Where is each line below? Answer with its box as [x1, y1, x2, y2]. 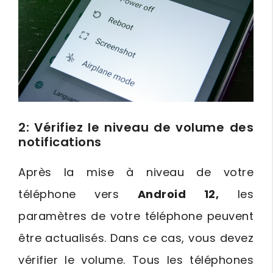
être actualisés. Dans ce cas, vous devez [18, 230, 253, 246]
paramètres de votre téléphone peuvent [18, 208, 253, 224]
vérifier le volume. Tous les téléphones [18, 252, 253, 268]
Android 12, [137, 186, 219, 202]
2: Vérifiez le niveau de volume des [18, 118, 253, 136]
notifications [18, 133, 102, 151]
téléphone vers [18, 186, 138, 202]
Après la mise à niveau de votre [18, 164, 253, 180]
